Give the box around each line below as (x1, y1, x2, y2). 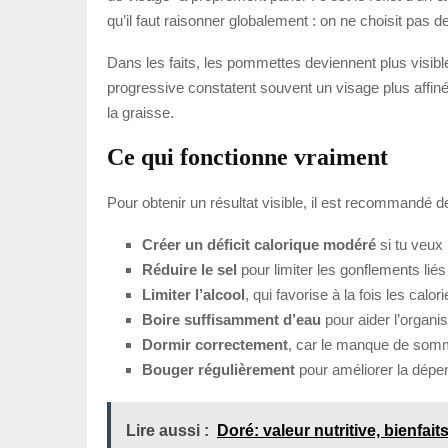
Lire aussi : (126, 421, 209, 439)
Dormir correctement (142, 335, 288, 353)
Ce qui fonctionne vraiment (107, 143, 388, 170)
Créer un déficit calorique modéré (142, 235, 376, 253)
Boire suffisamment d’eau (142, 310, 321, 328)
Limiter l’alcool (142, 285, 245, 303)
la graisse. (107, 103, 174, 121)
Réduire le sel (142, 260, 237, 278)
